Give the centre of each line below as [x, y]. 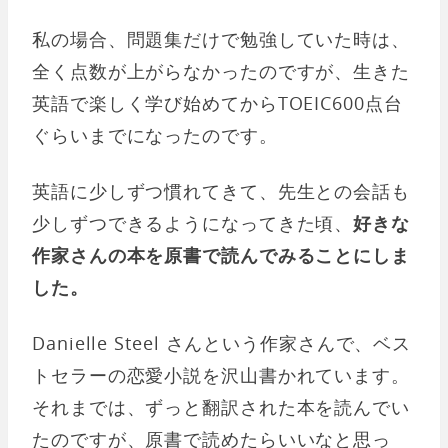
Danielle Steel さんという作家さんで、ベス [222, 343]
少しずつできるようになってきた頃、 [193, 223]
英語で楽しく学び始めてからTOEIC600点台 [217, 103]
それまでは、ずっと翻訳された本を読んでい [221, 407]
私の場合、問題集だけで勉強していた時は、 [221, 39]
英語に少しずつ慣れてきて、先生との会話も [221, 191]
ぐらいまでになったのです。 [155, 135]
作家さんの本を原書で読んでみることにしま [221, 255]
